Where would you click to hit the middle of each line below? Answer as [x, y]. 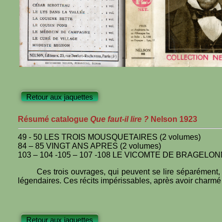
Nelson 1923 [174, 119]
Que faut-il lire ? [120, 119]
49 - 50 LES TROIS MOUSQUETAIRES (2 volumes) [109, 137]
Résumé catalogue [54, 119]
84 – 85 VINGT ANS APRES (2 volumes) [89, 146]
